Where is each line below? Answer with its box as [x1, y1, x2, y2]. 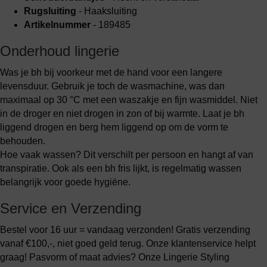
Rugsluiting [24, 6, 76, 16]
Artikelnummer [24, 20, 91, 30]
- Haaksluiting [76, 6, 137, 16]
